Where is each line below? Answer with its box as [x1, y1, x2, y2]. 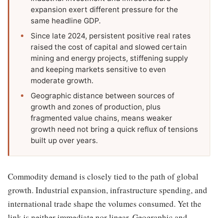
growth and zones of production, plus [31, 102, 161, 111]
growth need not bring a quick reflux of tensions [31, 124, 198, 134]
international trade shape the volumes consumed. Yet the [8, 198, 201, 209]
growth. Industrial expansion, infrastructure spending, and [8, 184, 207, 196]
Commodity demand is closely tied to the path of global [8, 170, 199, 182]
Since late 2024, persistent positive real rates [31, 31, 191, 40]
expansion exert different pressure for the [31, 4, 178, 14]
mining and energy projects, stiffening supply [31, 53, 188, 63]
